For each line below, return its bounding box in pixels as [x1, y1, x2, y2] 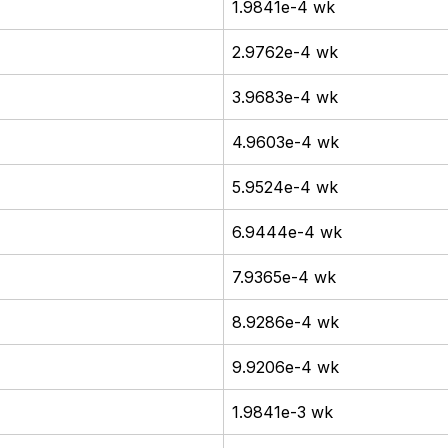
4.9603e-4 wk [232, 131, 339, 152]
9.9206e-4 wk [232, 356, 339, 377]
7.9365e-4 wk [232, 266, 336, 287]
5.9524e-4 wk [232, 176, 338, 197]
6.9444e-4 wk [232, 221, 342, 242]
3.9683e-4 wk [232, 86, 338, 107]
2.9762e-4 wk [232, 41, 338, 62]
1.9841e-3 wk [232, 401, 333, 422]
